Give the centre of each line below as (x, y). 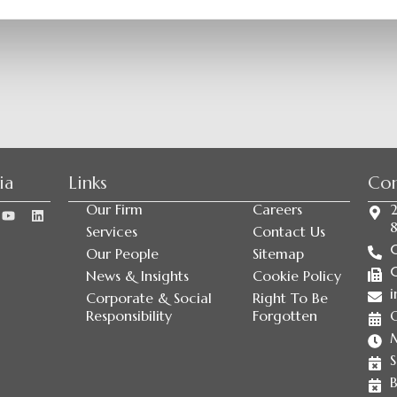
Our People (122, 253)
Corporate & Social (148, 298)
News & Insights (137, 276)
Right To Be (290, 298)
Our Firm (114, 209)
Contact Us (288, 231)
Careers (277, 209)
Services (111, 231)
